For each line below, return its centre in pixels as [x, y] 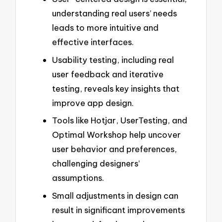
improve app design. [93, 103]
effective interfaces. [93, 42]
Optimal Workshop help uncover [116, 135]
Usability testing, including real [113, 59]
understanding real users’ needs [114, 13]
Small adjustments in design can [115, 195]
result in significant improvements [118, 210]
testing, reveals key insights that [116, 88]
